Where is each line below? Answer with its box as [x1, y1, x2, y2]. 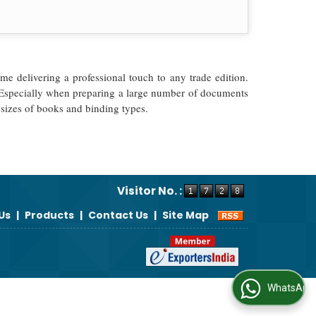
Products [25, 208, 74, 222]
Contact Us [88, 208, 148, 222]
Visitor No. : [117, 183, 184, 199]
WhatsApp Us [230, 282, 290, 294]
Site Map [162, 208, 209, 222]
